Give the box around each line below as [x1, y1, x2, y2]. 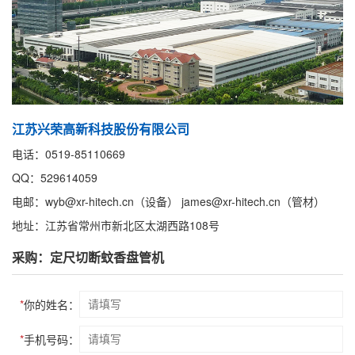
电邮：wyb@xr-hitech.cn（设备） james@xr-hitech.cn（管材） [12, 193, 325, 210]
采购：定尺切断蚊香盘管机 [12, 248, 164, 267]
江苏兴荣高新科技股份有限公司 [12, 120, 189, 139]
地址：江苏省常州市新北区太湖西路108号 [12, 217, 219, 234]
